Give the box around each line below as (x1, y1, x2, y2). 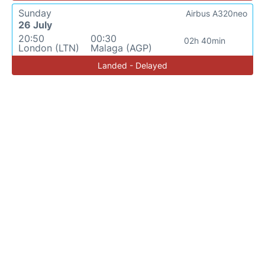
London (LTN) (18, 42, 79, 54)
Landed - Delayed (98, 60, 167, 70)
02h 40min (183, 35, 225, 46)
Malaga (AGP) (90, 42, 152, 54)
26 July (18, 19, 52, 31)
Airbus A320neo (186, 8, 247, 18)
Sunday (18, 7, 51, 19)
